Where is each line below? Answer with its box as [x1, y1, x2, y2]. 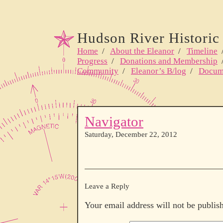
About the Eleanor [110, 46, 174, 56]
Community [77, 66, 118, 76]
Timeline [187, 46, 218, 56]
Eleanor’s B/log [131, 66, 186, 76]
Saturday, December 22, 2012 [85, 130, 177, 138]
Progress [77, 56, 108, 66]
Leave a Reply [85, 182, 129, 190]
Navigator [85, 113, 143, 129]
